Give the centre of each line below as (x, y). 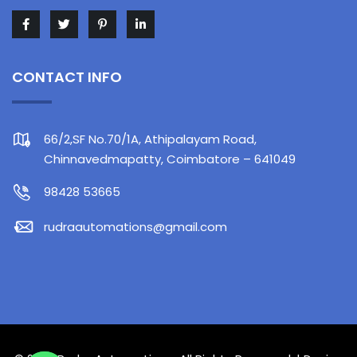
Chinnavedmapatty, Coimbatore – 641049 (170, 159)
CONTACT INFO (67, 77)
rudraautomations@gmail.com (135, 227)
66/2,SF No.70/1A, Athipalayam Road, (150, 139)
